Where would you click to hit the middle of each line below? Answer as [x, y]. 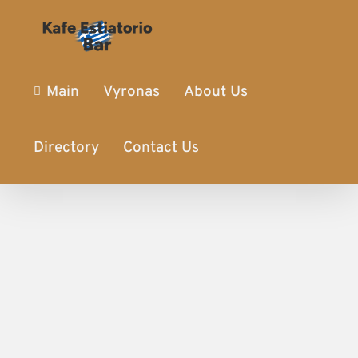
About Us [216, 91]
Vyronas [132, 91]
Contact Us [161, 147]
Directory [66, 147]
